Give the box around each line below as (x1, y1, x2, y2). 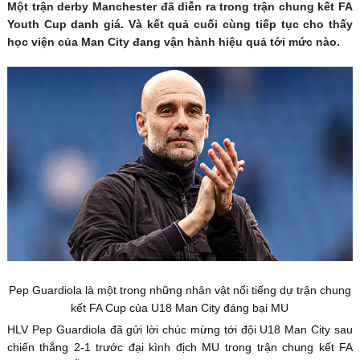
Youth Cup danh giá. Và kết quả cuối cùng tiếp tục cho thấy (6, 17, 354, 31)
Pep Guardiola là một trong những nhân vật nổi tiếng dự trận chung (8, 283, 351, 297)
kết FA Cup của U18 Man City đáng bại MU (71, 301, 289, 314)
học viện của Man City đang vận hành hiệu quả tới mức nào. (6, 35, 340, 48)
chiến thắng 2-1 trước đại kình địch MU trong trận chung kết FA (6, 340, 354, 354)
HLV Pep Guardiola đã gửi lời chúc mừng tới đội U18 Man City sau (6, 322, 354, 336)
